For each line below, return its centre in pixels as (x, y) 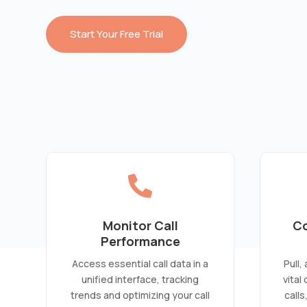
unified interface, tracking (140, 279)
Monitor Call (140, 225)
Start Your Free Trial (117, 34)
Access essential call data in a (140, 263)
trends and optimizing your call (140, 295)
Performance (140, 241)
